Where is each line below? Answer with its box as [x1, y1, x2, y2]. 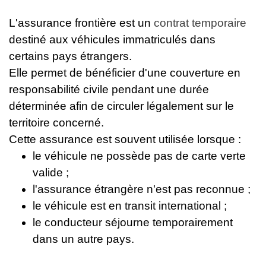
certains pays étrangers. [9, 50, 132, 62]
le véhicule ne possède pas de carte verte [33, 150, 246, 162]
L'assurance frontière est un [9, 17, 154, 29]
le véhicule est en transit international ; [33, 199, 227, 212]
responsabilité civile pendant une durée [9, 83, 209, 96]
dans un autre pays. [33, 233, 134, 245]
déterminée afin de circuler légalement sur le [9, 100, 234, 112]
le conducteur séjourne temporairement [33, 216, 233, 229]
